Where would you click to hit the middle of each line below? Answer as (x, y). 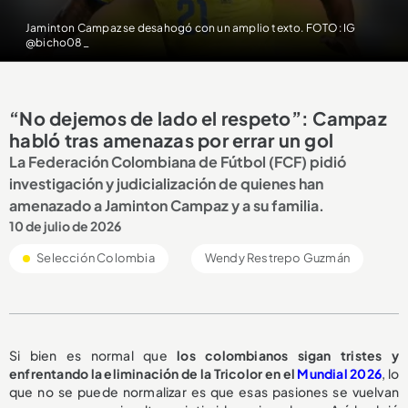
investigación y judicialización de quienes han (166, 184)
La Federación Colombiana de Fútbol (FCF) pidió (178, 162)
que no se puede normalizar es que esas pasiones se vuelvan (204, 392)
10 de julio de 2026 (65, 226)
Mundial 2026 (339, 374)
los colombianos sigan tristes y (283, 356)
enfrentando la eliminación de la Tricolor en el (153, 374)
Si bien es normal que (88, 356)
